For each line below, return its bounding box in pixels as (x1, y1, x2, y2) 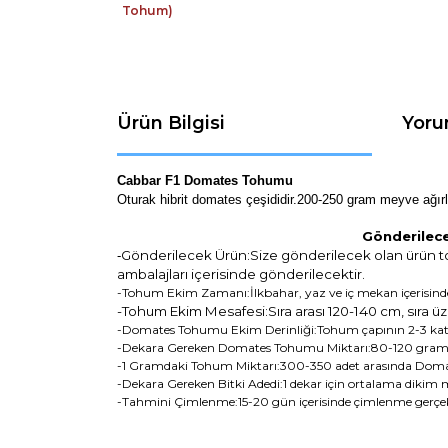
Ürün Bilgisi (117, 111, 225, 134)
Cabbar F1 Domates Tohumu (117, 172, 293, 188)
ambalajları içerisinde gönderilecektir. (117, 265, 365, 282)
